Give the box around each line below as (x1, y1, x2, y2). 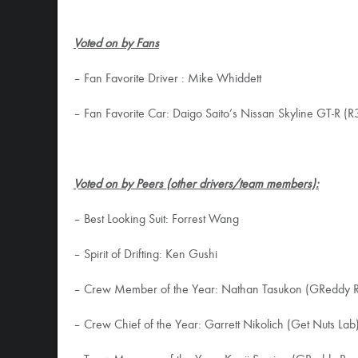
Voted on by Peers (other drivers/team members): (74, 178, 319, 191)
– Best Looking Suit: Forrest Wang (74, 213, 239, 226)
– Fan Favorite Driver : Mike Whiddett (74, 73, 261, 86)
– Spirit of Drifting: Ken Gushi (74, 249, 217, 261)
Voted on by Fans (74, 38, 159, 50)
